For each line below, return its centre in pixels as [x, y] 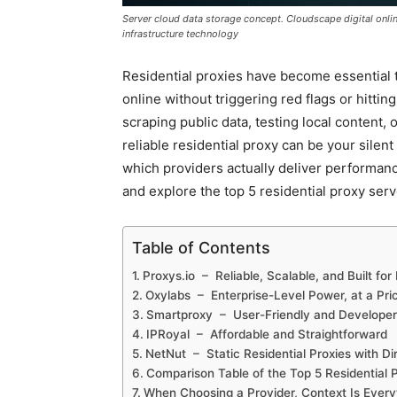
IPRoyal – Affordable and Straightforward [266, 335]
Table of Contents [201, 248]
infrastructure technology [180, 34]
